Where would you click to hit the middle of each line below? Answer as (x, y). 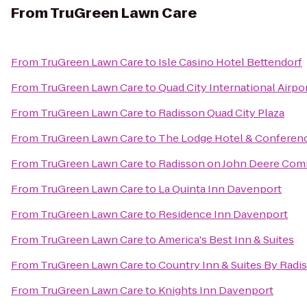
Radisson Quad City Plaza (221, 113)
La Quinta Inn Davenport (220, 189)
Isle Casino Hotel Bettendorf (230, 62)
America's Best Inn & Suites (226, 240)
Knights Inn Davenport (216, 290)
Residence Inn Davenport (223, 214)
